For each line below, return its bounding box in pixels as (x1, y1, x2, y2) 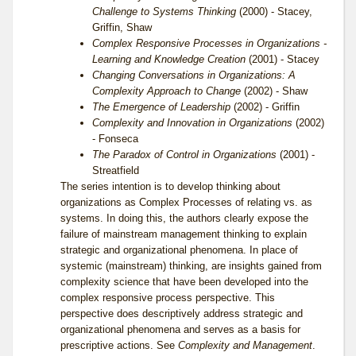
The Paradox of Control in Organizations (92, 149, 277, 161)
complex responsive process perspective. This (60, 292, 275, 304)
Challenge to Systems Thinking (92, 6, 236, 18)
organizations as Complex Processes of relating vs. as (60, 196, 312, 209)
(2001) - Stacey (246, 53, 319, 66)
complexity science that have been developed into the (60, 276, 308, 288)
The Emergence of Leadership (92, 101, 230, 114)
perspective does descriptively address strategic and (60, 308, 303, 320)
